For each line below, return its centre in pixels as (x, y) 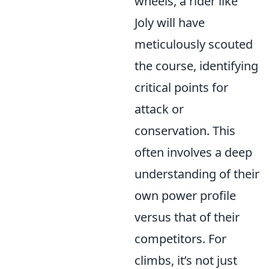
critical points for (181, 87)
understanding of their (197, 174)
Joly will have (170, 23)
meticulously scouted (194, 44)
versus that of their (187, 217)
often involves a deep (193, 152)
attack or (159, 109)
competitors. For (180, 239)
